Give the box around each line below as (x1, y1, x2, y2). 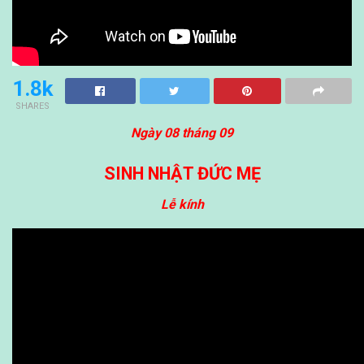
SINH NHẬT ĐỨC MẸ (103, 162, 261, 184)
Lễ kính (160, 197, 204, 213)
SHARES (15, 100, 50, 111)
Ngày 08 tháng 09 (131, 124, 233, 141)
